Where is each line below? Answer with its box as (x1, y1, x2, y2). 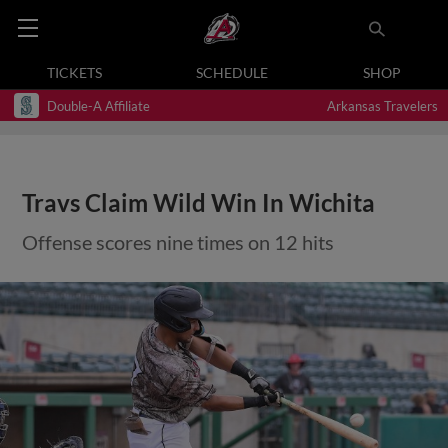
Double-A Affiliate (47, 97, 150, 114)
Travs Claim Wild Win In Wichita (22, 189, 376, 217)
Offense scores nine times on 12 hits (22, 230, 335, 254)
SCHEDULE (196, 64, 269, 81)
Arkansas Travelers (327, 97, 438, 114)
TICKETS (47, 64, 103, 81)
